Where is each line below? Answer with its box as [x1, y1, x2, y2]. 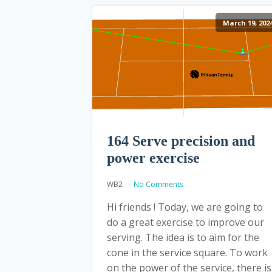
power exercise [107, 149, 200, 166]
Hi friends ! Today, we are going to [107, 200, 263, 214]
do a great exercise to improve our [107, 215, 264, 229]
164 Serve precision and [107, 132, 255, 149]
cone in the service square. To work [107, 245, 268, 259]
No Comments [134, 178, 183, 189]
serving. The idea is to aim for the [107, 230, 259, 244]
